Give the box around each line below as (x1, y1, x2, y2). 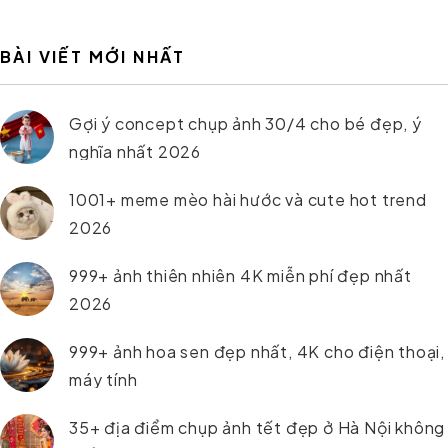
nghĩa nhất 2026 (69, 141, 201, 163)
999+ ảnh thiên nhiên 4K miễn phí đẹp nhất (69, 265, 412, 287)
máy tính (69, 369, 138, 391)
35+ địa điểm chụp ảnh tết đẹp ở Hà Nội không (69, 417, 446, 439)
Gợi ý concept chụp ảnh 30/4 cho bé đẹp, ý (69, 113, 422, 135)
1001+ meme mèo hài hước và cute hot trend (69, 189, 427, 211)
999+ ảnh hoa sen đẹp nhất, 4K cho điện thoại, (69, 341, 445, 363)
